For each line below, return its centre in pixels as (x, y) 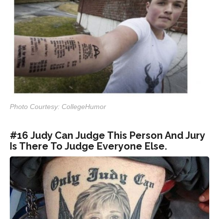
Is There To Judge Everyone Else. (88, 146)
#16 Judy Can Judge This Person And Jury (107, 135)
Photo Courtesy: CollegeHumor (58, 106)
